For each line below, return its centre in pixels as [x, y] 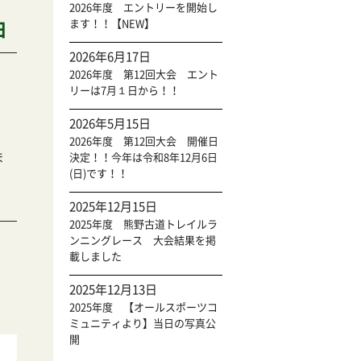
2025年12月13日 [113, 290]
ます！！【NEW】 [112, 24]
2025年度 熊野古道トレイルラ [143, 224]
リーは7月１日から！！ [124, 91]
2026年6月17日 [110, 57]
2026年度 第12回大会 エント [144, 75]
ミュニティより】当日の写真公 [143, 324]
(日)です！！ [99, 174]
